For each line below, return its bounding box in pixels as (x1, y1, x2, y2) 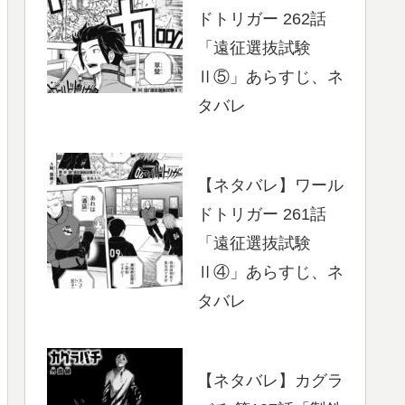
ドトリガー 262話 (197, 10, 326, 29)
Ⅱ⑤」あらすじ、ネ (197, 68, 344, 87)
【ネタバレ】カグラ (197, 372, 344, 391)
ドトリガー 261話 (197, 205, 326, 224)
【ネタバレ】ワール (197, 176, 344, 195)
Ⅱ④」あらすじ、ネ (197, 263, 344, 282)
